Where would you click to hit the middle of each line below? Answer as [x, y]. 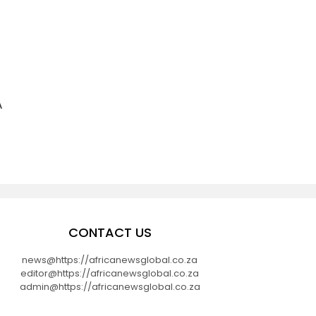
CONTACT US [110, 232]
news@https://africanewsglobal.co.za [110, 260]
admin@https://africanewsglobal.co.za [110, 286]
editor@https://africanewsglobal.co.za [110, 273]
